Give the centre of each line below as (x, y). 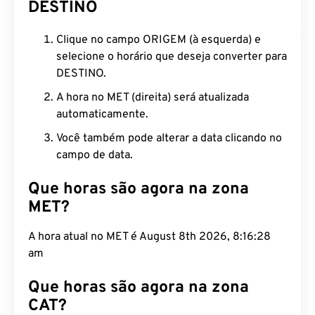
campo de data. (95, 155)
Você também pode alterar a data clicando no (169, 139)
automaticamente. (102, 115)
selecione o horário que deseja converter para (172, 57)
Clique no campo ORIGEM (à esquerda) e (159, 40)
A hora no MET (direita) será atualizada (153, 98)
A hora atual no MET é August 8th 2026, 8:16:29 (149, 237)
